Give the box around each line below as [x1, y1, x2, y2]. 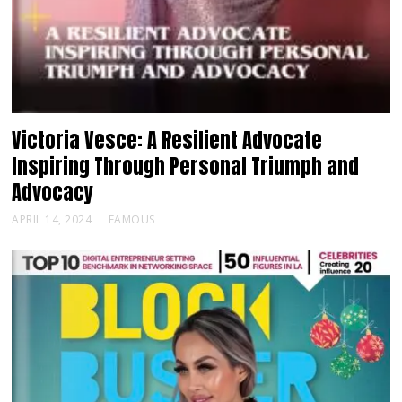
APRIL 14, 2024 [12, 212, 92, 228]
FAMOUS [108, 212, 155, 228]
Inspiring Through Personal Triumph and [12, 152, 360, 182]
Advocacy [12, 178, 94, 208]
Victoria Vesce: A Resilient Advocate [12, 126, 323, 156]
